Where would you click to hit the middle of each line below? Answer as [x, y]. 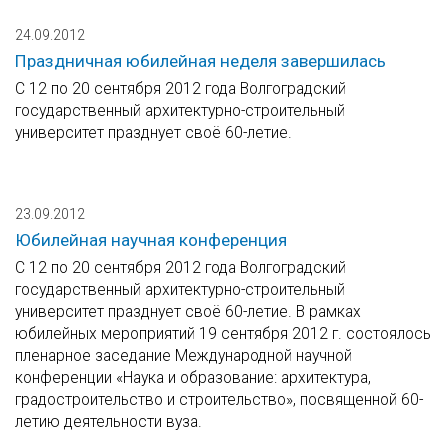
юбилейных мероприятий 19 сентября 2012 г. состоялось [223, 334]
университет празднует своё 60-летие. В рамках [188, 312]
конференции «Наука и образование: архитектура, [193, 378]
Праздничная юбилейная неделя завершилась [200, 61]
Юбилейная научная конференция [151, 240]
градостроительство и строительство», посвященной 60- [219, 400]
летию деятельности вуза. [108, 422]
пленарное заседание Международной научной [183, 356]
